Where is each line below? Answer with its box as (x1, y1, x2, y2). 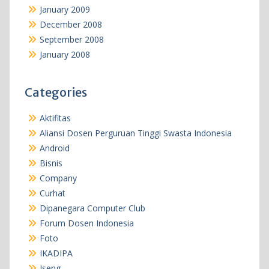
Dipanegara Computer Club (39, 202, 145, 214)
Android (39, 142, 70, 154)
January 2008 (39, 49, 90, 61)
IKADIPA (39, 247, 73, 259)
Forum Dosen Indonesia (39, 217, 134, 229)
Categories (24, 85, 87, 100)
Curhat (39, 187, 65, 199)
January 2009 (39, 4, 90, 16)
